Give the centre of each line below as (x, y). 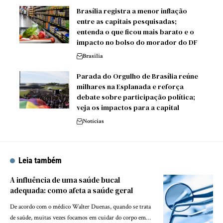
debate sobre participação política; (136, 97)
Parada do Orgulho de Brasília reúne (137, 76)
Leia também (40, 160)
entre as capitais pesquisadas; (127, 21)
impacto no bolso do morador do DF (137, 42)
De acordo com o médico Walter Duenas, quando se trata (80, 207)
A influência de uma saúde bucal (65, 180)
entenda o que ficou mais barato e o (135, 32)
